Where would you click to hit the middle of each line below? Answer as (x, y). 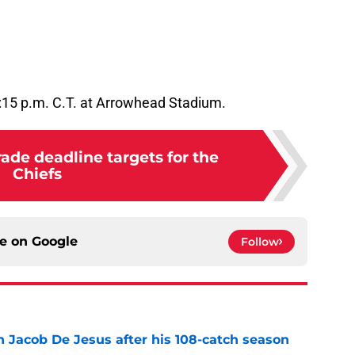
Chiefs (37, 174)
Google (55, 242)
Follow (260, 242)
